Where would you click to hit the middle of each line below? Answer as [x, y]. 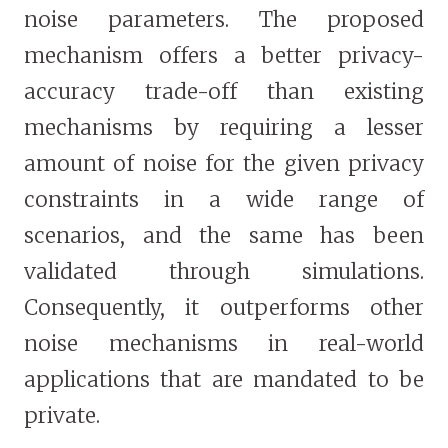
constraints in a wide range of [224, 200]
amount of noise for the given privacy [224, 164]
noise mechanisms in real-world [224, 344]
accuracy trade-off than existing [224, 92]
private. [62, 416]
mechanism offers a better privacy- [224, 56]
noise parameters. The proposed [224, 20]
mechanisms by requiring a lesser [224, 128]
